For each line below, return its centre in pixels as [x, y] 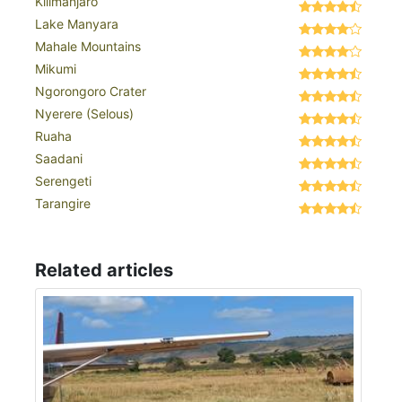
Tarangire [63, 204]
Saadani [59, 159]
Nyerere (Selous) [84, 114]
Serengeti [63, 181]
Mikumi [56, 69]
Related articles [104, 271]
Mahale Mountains [88, 47]
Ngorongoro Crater [91, 92]
